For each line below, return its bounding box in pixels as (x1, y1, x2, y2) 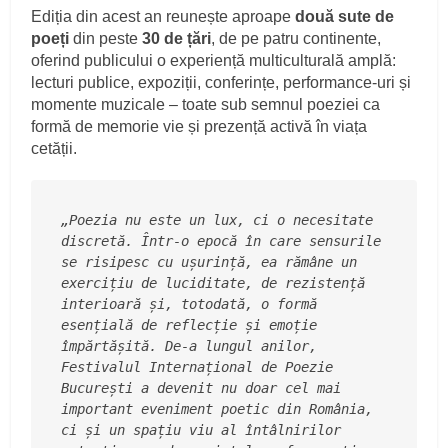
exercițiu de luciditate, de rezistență (61, 275, 366, 292)
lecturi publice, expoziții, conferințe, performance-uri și (31, 74, 412, 92)
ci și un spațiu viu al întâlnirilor (61, 422, 342, 439)
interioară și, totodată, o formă (61, 296, 318, 313)
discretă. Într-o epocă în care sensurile (61, 233, 382, 250)
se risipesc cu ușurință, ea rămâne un (61, 254, 358, 271)
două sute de (295, 8, 395, 26)
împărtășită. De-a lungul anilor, (61, 338, 318, 355)
